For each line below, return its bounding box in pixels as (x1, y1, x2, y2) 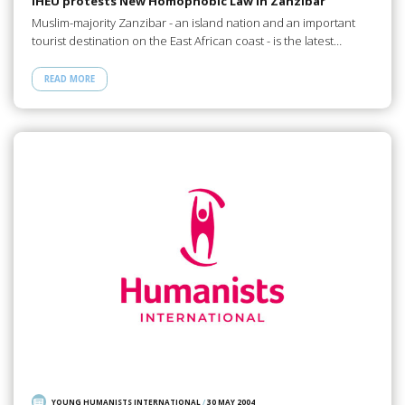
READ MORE (43, 72, 95, 85)
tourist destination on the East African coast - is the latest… (31, 33, 342, 50)
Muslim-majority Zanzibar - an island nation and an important (31, 14, 355, 32)
